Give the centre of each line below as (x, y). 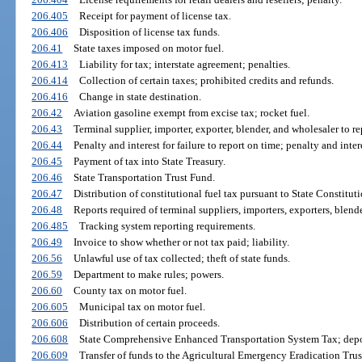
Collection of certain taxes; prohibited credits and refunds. (206, 80)
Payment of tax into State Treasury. (149, 161)
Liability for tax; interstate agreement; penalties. (184, 64)
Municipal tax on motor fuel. (142, 306)
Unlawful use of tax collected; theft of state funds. (181, 258)
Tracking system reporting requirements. (167, 225)
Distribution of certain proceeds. (149, 322)
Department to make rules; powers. (148, 274)
